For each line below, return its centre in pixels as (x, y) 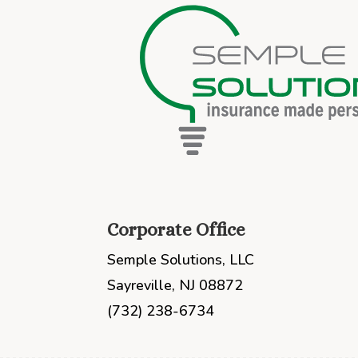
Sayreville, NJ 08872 (175, 285)
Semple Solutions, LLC (181, 259)
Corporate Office (177, 229)
